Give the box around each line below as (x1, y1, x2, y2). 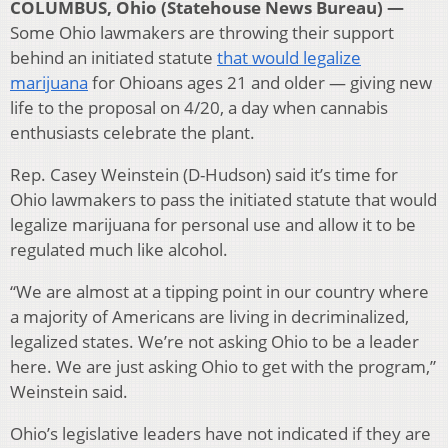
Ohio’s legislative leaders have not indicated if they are (10, 422, 431, 446)
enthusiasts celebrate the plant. (10, 121, 255, 145)
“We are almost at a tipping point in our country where (10, 280, 429, 304)
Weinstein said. (10, 380, 128, 404)
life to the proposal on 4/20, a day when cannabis (10, 96, 388, 120)
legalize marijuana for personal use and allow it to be (10, 213, 416, 237)
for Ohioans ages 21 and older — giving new (88, 71, 432, 95)
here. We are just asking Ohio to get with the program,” (10, 355, 436, 379)
